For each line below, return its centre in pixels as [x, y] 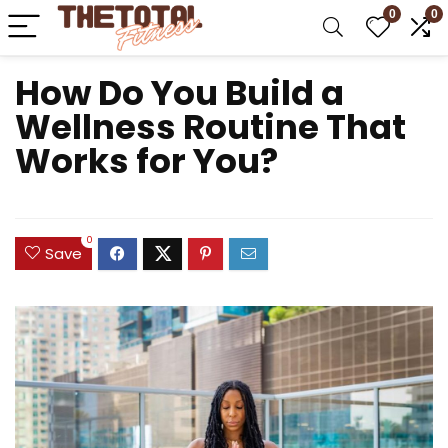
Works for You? [146, 161]
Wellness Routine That [210, 127]
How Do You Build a [179, 93]
